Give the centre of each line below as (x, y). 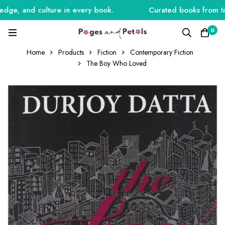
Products (71, 52)
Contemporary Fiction (161, 52)
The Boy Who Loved (117, 63)
